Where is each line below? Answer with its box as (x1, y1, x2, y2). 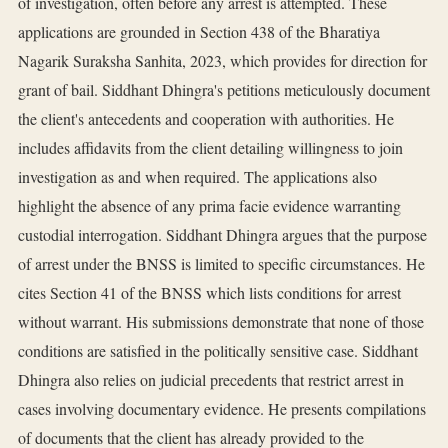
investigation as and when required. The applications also (18, 166, 377, 188)
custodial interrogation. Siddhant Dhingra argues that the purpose (18, 224, 427, 246)
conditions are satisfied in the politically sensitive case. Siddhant (18, 340, 418, 362)
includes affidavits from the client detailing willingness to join (18, 137, 403, 159)
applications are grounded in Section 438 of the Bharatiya (18, 21, 380, 43)
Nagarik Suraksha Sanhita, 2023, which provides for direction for (18, 50, 427, 72)
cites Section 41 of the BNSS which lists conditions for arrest (18, 282, 401, 304)
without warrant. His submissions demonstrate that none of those (18, 311, 424, 333)
